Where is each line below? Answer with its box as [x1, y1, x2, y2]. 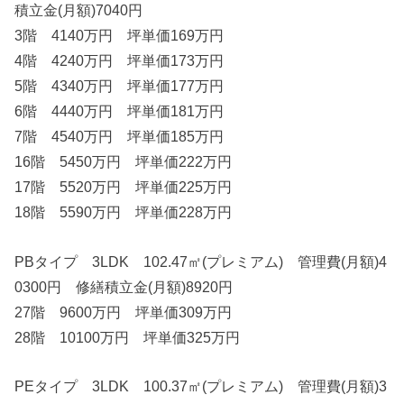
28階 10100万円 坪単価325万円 [14, 328, 241, 345]
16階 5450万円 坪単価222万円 [14, 153, 233, 170]
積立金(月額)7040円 [14, 2, 143, 19]
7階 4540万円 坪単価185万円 [14, 128, 225, 145]
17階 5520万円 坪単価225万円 [14, 179, 233, 196]
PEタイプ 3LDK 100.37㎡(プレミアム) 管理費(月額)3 [14, 377, 388, 394]
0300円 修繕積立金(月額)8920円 [14, 278, 234, 295]
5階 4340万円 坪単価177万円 [14, 78, 225, 95]
